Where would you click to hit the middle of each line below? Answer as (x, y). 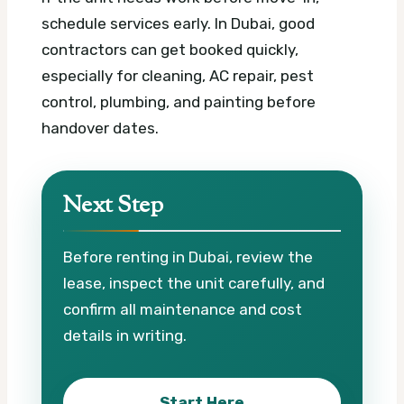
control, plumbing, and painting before (179, 102)
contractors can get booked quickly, (170, 50)
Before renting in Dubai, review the (188, 257)
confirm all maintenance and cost (183, 309)
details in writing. (125, 335)
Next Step (113, 207)
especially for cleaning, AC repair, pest (178, 76)
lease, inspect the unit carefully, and (194, 283)
